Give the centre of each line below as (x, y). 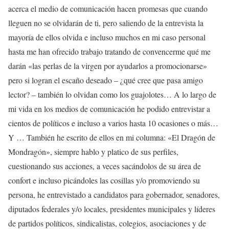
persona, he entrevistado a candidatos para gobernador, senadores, (114, 195)
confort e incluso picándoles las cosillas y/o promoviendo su (104, 180)
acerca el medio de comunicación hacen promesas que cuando (108, 9)
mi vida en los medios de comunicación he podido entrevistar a (109, 109)
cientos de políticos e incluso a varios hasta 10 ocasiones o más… (113, 123)
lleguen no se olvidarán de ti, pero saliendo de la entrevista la (106, 23)
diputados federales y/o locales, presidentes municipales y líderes (112, 209)
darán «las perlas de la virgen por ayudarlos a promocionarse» (108, 66)
